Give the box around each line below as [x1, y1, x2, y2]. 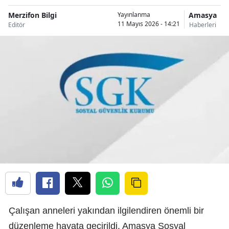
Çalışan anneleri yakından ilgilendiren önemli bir [9, 205, 204, 216]
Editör [8, 20, 25, 29]
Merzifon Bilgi [8, 10, 57, 20]
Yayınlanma [118, 10, 150, 19]
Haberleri [189, 20, 216, 29]
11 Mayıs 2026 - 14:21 [118, 19, 180, 29]
